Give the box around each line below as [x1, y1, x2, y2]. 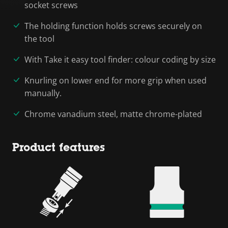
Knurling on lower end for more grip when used [24, 74, 207, 86]
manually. [24, 87, 62, 99]
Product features [12, 140, 105, 154]
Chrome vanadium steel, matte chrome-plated [24, 108, 202, 120]
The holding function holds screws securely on [24, 20, 202, 32]
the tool [24, 33, 54, 44]
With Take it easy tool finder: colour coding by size [24, 53, 216, 65]
